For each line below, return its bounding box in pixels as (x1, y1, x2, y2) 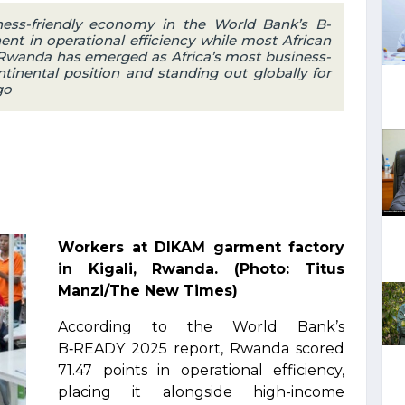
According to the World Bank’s (58, 318, 344, 335)
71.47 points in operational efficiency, (58, 362, 344, 379)
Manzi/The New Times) (58, 282, 238, 299)
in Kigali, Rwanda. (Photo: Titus (58, 260, 344, 278)
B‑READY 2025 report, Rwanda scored (58, 340, 344, 357)
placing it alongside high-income (58, 383, 344, 400)
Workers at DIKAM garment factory (58, 239, 344, 256)
